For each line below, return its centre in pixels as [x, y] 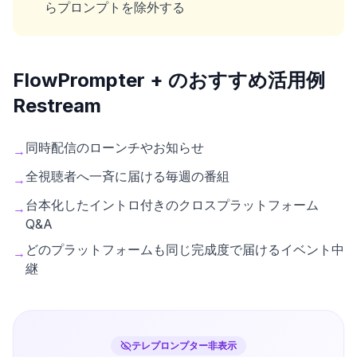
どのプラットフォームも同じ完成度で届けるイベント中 [185, 249]
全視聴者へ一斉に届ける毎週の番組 [127, 176]
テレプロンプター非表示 [184, 345]
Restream [57, 105]
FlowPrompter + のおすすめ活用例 [169, 80]
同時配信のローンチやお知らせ [115, 147]
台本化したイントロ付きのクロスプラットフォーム [172, 204]
